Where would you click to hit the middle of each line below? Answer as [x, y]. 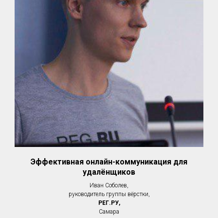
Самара [109, 212]
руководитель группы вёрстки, [109, 194]
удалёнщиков [109, 172]
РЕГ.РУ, [109, 203]
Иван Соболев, [109, 186]
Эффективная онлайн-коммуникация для [109, 162]
